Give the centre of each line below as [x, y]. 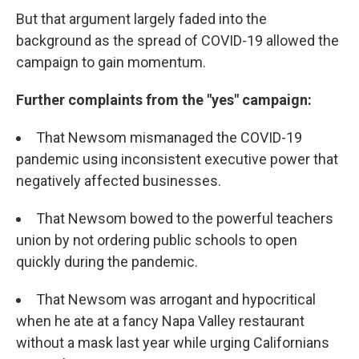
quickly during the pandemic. [107, 262]
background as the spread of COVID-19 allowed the [177, 40]
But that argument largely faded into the [141, 19]
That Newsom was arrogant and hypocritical [176, 299]
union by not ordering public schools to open [157, 240]
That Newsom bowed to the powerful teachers [185, 218]
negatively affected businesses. [119, 181]
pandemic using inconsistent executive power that [177, 159]
